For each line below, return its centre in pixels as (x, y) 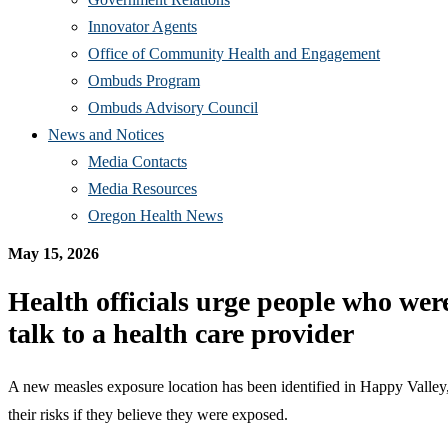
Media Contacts (137, 161)
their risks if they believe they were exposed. (148, 415)
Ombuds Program (144, 80)
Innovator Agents (142, 26)
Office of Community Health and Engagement (234, 53)
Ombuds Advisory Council (173, 107)
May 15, (35, 253)
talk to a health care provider (181, 334)
